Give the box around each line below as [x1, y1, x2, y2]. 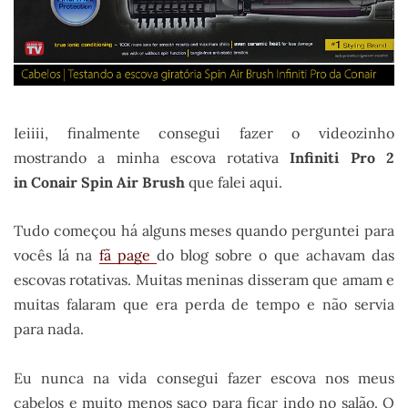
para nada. [14, 320, 84, 339]
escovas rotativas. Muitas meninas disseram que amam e [14, 270, 394, 290]
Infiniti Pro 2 [290, 148, 395, 167]
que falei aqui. [189, 172, 282, 191]
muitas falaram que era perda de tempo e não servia [14, 295, 394, 314]
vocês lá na [14, 246, 99, 265]
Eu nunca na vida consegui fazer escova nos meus [14, 368, 394, 387]
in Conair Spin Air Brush [14, 172, 189, 191]
